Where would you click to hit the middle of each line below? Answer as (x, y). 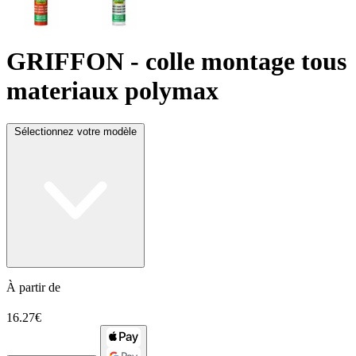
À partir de (33, 287)
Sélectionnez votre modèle (75, 131)
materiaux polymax (112, 91)
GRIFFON (65, 62)
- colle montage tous (235, 62)
